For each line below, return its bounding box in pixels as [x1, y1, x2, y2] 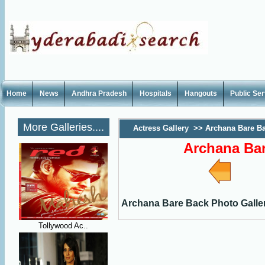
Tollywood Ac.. [38, 221, 88, 230]
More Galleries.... [23, 121, 104, 133]
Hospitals [140, 89, 172, 98]
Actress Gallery [133, 124, 189, 132]
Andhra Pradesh [72, 89, 127, 98]
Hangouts [185, 89, 217, 98]
